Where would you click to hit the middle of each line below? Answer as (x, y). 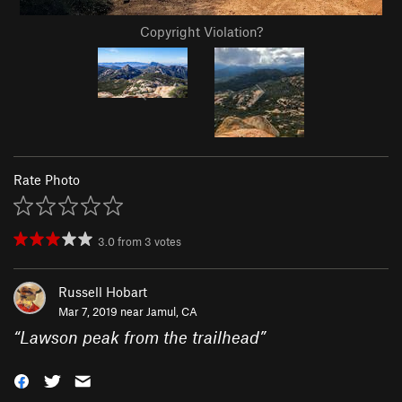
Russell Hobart (103, 292)
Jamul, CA (172, 312)
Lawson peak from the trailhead (140, 337)
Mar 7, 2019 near (102, 312)
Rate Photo (47, 180)
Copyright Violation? (201, 32)
